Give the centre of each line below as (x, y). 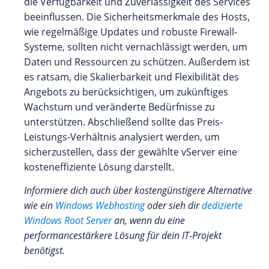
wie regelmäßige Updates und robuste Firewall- (131, 32)
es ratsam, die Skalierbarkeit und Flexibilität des (131, 77)
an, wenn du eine (148, 220)
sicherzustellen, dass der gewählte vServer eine (131, 152)
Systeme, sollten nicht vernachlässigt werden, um (136, 47)
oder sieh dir (173, 205)
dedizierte (222, 205)
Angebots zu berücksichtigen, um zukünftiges (126, 92)
